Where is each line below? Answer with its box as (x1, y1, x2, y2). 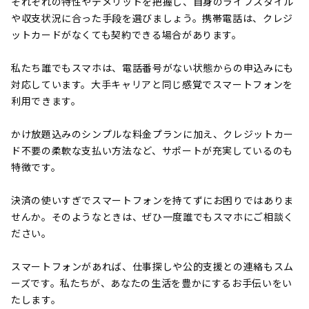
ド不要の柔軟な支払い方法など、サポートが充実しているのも (11, 143, 293, 158)
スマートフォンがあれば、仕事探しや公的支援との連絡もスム (11, 259, 294, 274)
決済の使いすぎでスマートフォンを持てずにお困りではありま (11, 193, 294, 208)
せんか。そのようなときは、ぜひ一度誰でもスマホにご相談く (11, 210, 294, 224)
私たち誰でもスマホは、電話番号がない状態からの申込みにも (11, 61, 294, 75)
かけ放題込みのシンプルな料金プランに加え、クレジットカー (11, 127, 294, 141)
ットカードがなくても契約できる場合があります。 (11, 28, 242, 42)
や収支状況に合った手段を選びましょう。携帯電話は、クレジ (11, 11, 293, 26)
